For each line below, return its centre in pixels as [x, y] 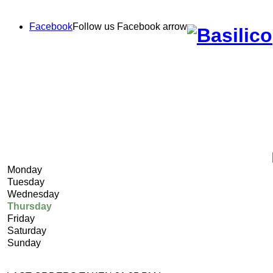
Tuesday [26, 182]
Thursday [30, 206]
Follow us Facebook [118, 26]
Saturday [27, 230]
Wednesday [33, 194]
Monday [25, 169]
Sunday [24, 243]
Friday [21, 218]
